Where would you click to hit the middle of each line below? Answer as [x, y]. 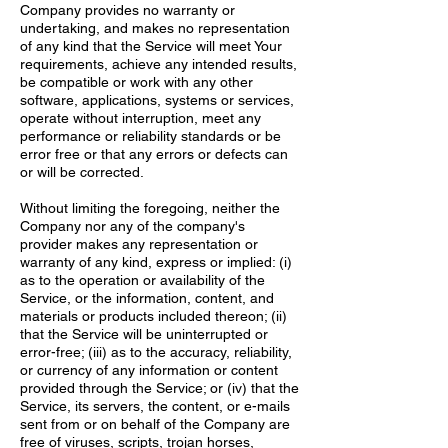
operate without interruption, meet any [140, 118]
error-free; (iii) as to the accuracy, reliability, [156, 352]
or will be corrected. [82, 172]
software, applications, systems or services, [157, 100]
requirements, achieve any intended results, [158, 64]
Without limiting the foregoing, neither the [150, 208]
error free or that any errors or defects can [154, 154]
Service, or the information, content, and [147, 298]
